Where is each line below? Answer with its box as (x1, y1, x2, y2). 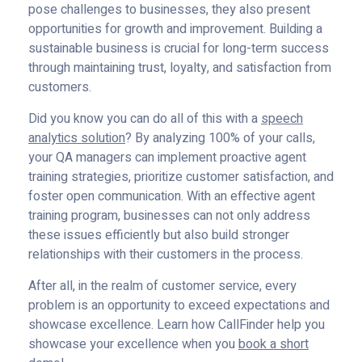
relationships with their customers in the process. (28, 245, 303, 264)
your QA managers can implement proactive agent (28, 148, 306, 167)
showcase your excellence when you (28, 335, 238, 354)
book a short (238, 335, 309, 354)
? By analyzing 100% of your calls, (125, 128, 315, 148)
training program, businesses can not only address (28, 206, 310, 225)
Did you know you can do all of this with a (28, 109, 261, 128)
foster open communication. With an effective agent (28, 187, 315, 206)
